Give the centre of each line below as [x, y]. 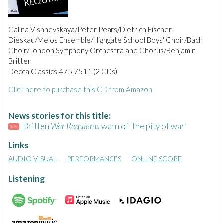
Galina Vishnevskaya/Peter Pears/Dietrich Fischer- [91, 30]
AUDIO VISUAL [33, 159]
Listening [27, 179]
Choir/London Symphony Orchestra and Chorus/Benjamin [102, 51]
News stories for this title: [59, 116]
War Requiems [75, 126]
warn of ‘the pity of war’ [143, 126]
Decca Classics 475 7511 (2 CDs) [63, 71]
